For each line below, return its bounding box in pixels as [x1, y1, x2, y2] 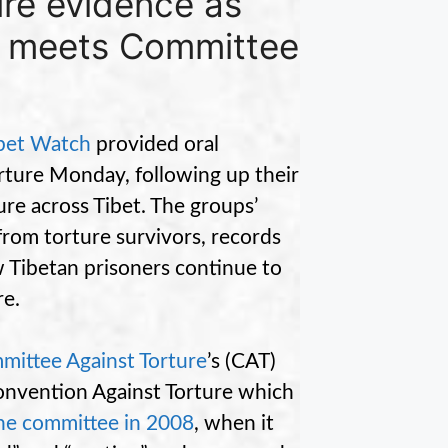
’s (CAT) [207, 351, 276, 373]
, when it [194, 413, 274, 435]
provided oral [91, 134, 219, 156]
